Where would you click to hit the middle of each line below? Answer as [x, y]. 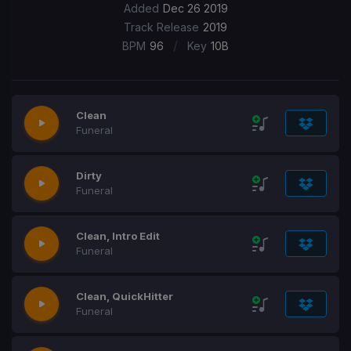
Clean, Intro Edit [118, 236]
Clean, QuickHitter [125, 296]
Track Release [161, 27]
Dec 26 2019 [195, 8]
